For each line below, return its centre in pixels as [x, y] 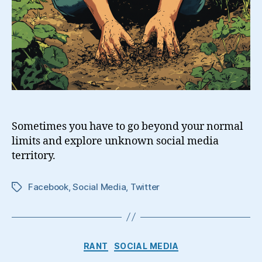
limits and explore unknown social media [115, 141]
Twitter [145, 187]
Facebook [48, 187]
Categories [156, 243]
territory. [34, 156]
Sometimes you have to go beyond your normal [127, 126]
